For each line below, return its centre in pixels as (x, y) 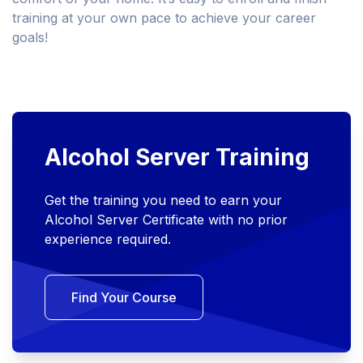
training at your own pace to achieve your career (164, 18)
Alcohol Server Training (177, 158)
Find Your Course (124, 298)
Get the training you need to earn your (163, 201)
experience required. (108, 239)
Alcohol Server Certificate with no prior (166, 220)
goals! (30, 38)
